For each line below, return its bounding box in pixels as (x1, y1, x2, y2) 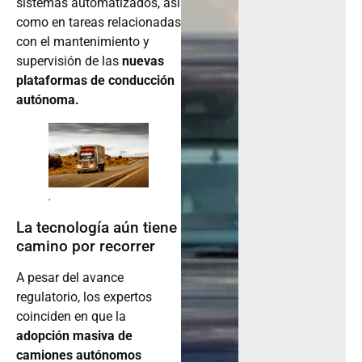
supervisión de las (16, 53, 122, 69)
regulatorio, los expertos (16, 288, 152, 305)
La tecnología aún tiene (16, 217, 177, 237)
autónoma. (16, 91, 79, 107)
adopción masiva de (16, 327, 133, 343)
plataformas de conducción (16, 72, 175, 88)
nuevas (122, 53, 164, 69)
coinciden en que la (16, 308, 126, 324)
